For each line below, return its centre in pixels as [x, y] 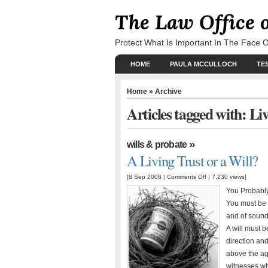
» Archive [165, 91]
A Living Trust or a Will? [193, 161]
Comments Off [187, 177]
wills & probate [157, 144]
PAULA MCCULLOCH [203, 64]
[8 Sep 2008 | [147, 177]
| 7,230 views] [226, 177]
